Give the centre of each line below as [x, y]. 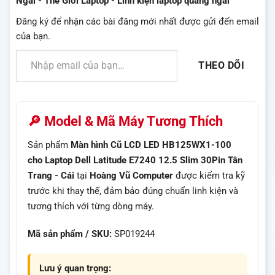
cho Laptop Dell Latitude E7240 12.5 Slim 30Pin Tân [135, 161]
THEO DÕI [221, 66]
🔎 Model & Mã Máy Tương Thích [125, 122]
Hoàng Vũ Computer [131, 176]
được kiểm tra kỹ [209, 176]
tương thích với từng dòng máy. [91, 207]
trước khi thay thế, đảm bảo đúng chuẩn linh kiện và [133, 191]
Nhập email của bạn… [26, 49]
